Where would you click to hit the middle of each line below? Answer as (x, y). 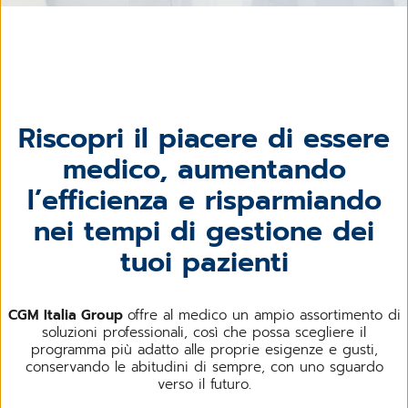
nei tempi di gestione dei (204, 231)
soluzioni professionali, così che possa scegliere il (204, 332)
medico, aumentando (204, 169)
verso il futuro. (204, 384)
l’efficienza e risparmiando (204, 200)
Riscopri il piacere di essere (204, 138)
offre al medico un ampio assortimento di (264, 315)
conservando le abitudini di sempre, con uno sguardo (204, 367)
